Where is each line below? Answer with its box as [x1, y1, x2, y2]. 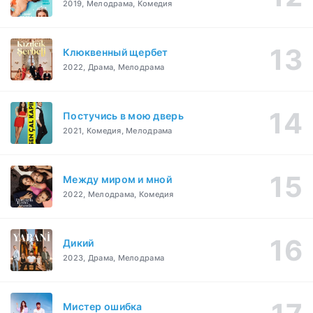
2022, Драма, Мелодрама [63, 62, 165, 73]
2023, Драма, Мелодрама [63, 253, 165, 263]
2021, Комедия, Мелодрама [63, 126, 173, 136]
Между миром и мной [63, 173, 173, 186]
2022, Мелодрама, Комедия [63, 189, 174, 200]
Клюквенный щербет [63, 46, 168, 59]
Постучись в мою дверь [63, 110, 184, 122]
